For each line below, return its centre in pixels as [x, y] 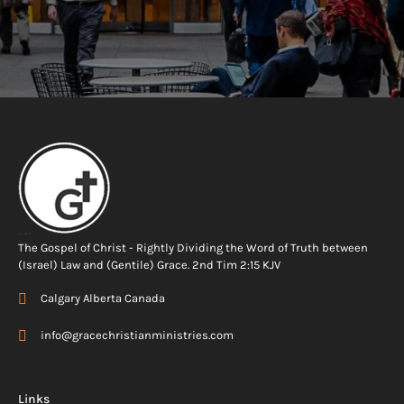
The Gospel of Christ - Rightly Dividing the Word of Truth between [193, 248]
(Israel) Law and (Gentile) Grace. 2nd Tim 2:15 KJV [149, 265]
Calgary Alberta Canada [103, 298]
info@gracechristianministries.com [137, 335]
